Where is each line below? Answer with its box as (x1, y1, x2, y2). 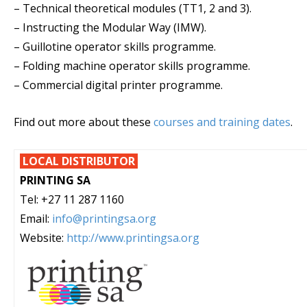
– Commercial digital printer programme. (14, 77, 223, 93)
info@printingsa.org (52, 211, 156, 226)
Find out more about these (14, 114, 153, 130)
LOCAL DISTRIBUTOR (20, 153, 138, 169)
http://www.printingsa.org (66, 230, 199, 245)
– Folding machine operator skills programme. (14, 58, 250, 73)
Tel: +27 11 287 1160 (20, 192, 124, 207)
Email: (20, 211, 52, 226)
